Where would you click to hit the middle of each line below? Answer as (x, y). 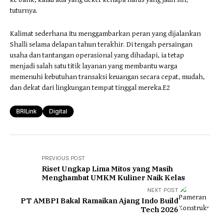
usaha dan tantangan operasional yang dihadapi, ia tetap (97, 55)
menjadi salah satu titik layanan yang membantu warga (94, 66)
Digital (58, 111)
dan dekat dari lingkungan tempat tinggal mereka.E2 (90, 87)
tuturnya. (24, 10)
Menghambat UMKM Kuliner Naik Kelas (113, 177)
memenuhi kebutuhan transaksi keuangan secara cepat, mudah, (107, 77)
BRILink (26, 111)
